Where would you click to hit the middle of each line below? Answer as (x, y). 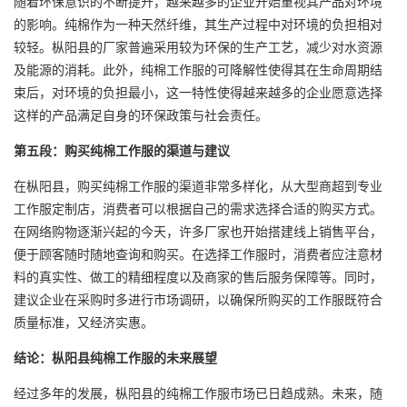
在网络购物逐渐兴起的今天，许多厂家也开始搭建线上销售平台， (198, 231)
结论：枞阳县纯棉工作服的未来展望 (115, 357)
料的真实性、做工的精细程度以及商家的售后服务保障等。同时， (198, 277)
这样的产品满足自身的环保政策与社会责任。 (141, 115)
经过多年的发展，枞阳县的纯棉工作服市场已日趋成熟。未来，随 (198, 393)
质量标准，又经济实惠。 (84, 322)
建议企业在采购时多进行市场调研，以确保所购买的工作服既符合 (198, 299)
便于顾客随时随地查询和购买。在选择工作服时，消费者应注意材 (198, 254)
